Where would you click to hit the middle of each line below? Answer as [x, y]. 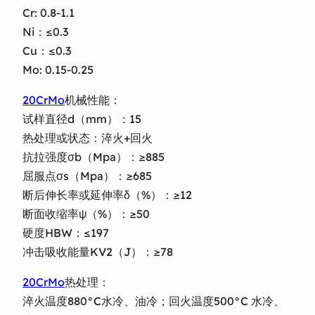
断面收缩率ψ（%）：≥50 [86, 213]
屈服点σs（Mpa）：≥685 [87, 175]
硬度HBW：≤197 [66, 232]
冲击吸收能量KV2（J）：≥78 [98, 251]
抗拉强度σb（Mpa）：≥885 [94, 156]
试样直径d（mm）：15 [82, 118]
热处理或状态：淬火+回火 [88, 137]
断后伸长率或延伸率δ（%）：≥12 [107, 194]
